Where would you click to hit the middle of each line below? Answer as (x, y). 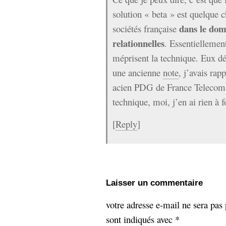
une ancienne (138, 72)
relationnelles (138, 43)
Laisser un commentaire (154, 183)
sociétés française (146, 29)
